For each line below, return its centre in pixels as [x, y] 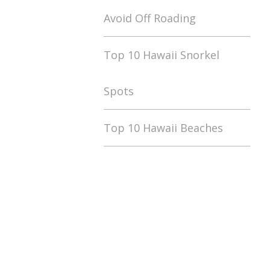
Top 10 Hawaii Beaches [163, 128]
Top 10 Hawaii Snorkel [162, 55]
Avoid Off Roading [150, 18]
